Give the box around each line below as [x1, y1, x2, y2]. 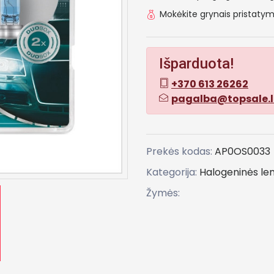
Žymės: [146, 185, 180, 200]
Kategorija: [146, 165, 199, 179]
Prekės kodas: [146, 144, 215, 158]
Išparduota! [159, 54, 234, 72]
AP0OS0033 [215, 144, 270, 158]
